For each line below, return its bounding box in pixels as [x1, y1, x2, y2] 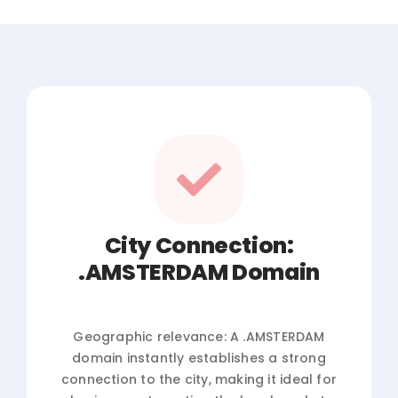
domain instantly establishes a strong [72, 348, 326, 367]
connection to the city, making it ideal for [60, 370, 338, 388]
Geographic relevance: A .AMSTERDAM [73, 327, 325, 346]
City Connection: [104, 229, 294, 261]
